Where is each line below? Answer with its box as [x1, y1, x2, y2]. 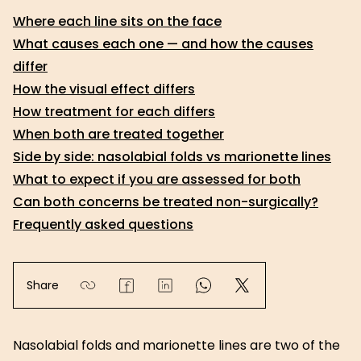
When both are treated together [13, 125, 224, 143]
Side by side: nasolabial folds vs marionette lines [13, 147, 331, 166]
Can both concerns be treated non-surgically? [13, 193, 318, 211]
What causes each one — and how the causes [13, 35, 313, 53]
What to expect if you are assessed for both [13, 170, 301, 189]
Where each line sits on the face [13, 12, 222, 31]
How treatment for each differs [13, 102, 215, 121]
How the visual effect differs [13, 80, 195, 98]
